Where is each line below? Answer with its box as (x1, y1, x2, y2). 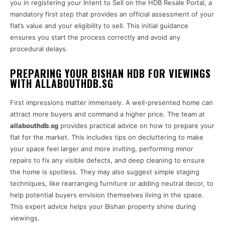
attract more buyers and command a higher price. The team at (10, 110, 205, 119)
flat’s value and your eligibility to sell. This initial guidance (10, 22, 188, 30)
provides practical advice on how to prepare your (58, 122, 214, 130)
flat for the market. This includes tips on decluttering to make (10, 133, 203, 142)
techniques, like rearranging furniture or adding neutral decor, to (10, 179, 213, 188)
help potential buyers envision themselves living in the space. (10, 191, 204, 199)
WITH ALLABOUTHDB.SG (10, 76, 114, 91)
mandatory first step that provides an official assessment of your (10, 10, 214, 19)
